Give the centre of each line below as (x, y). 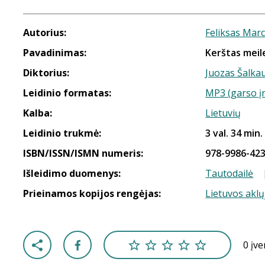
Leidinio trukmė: (62, 133)
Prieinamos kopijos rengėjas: (92, 193)
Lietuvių (223, 113)
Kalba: (38, 113)
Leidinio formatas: (67, 93)
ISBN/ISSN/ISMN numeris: (83, 153)
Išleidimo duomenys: (72, 173)
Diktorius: (46, 73)
